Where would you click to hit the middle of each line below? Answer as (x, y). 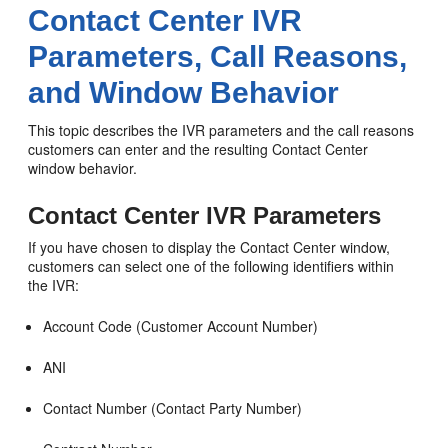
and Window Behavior (184, 92)
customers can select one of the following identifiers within (211, 265)
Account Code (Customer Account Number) (181, 325)
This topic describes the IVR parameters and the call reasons (221, 129)
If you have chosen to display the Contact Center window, (209, 246)
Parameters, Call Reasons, (218, 56)
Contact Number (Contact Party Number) (173, 407)
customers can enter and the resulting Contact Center (198, 148)
